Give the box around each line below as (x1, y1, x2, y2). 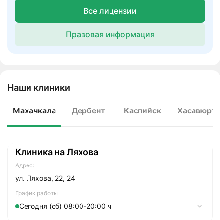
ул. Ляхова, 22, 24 (15, 174, 75, 182)
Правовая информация (65, 29, 155, 39)
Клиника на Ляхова (15, 147, 98, 157)
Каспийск (124, 106, 161, 115)
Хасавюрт (177, 106, 216, 115)
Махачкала (13, 106, 56, 115)
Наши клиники (7, 82, 70, 93)
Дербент (72, 106, 105, 115)
